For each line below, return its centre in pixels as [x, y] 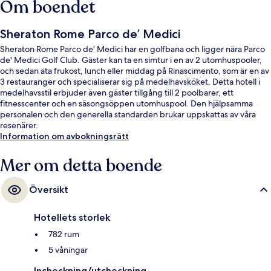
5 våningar [68, 250]
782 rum [64, 234]
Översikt [49, 190]
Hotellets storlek [72, 218]
